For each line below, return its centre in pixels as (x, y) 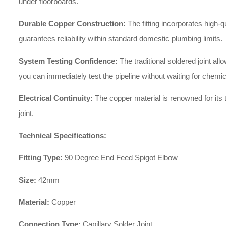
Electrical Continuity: (56, 98)
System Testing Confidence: (68, 61)
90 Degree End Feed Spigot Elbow (120, 158)
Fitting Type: (41, 158)
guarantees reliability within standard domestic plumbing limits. (121, 39)
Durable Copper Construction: (72, 23)
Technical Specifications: (63, 135)
